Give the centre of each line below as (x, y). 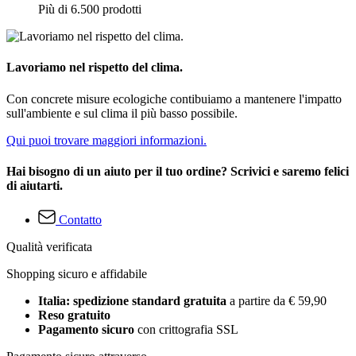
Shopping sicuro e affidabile (77, 274)
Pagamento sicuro (86, 330)
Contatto (80, 220)
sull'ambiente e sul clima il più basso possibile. (122, 113)
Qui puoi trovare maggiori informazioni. (106, 140)
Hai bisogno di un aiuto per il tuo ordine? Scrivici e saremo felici (178, 171)
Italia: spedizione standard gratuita (134, 301)
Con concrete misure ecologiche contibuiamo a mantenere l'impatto (174, 99)
